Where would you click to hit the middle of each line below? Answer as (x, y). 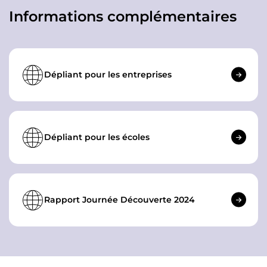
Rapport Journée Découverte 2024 (119, 200)
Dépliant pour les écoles (97, 137)
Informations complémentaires (123, 15)
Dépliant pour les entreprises (108, 74)
